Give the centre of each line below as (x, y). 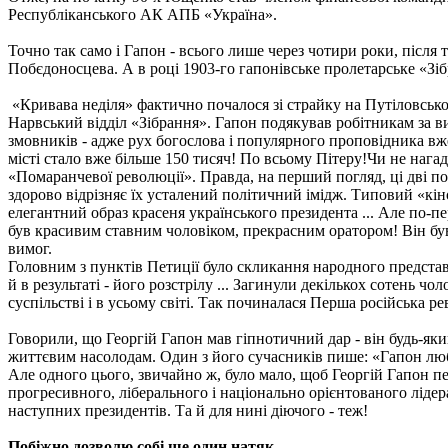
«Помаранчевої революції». (104, 176)
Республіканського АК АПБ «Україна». (142, 14)
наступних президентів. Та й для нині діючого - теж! (188, 410)
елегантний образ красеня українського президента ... (193, 212)
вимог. (30, 248)
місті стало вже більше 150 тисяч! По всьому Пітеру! (187, 158)
